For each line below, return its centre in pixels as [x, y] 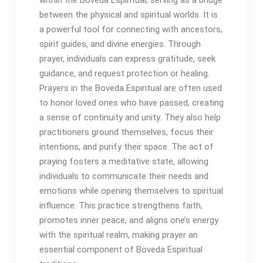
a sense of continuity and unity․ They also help [130, 117]
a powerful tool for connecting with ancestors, [131, 29]
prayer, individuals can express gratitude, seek [127, 58]
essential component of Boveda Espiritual [121, 249]
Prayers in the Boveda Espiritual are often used [130, 88]
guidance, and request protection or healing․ [124, 73]
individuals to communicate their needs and [124, 176]
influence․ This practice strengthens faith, [121, 205]
